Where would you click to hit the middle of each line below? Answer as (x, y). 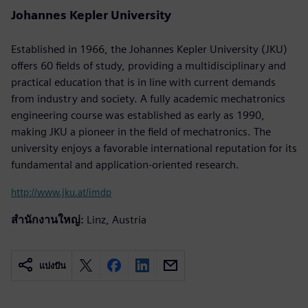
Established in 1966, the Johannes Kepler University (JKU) (149, 49)
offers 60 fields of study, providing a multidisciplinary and (148, 65)
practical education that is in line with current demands (143, 82)
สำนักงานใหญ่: (47, 219)
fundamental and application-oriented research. (125, 164)
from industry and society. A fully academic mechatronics (148, 98)
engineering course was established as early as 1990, (138, 115)
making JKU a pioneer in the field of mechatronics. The (141, 131)
